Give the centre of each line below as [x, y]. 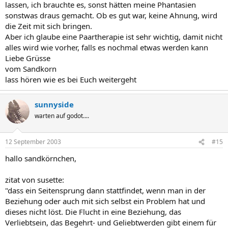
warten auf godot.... [62, 116]
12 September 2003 [33, 142]
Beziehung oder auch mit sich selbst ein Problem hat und [105, 201]
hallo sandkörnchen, [41, 158]
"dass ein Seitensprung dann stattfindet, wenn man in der [105, 190]
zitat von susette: [35, 180]
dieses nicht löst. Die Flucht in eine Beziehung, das [93, 212]
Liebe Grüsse [28, 58]
